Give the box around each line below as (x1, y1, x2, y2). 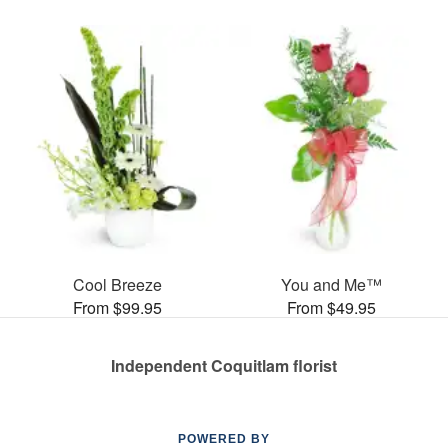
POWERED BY (178, 431, 270, 446)
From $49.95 (286, 295, 376, 319)
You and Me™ (280, 272, 382, 296)
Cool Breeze (72, 272, 162, 296)
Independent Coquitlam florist (111, 353, 337, 377)
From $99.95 (72, 295, 162, 319)
